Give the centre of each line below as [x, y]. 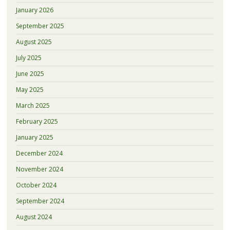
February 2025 [37, 121]
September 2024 [40, 201]
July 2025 [28, 57]
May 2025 [30, 89]
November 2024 [39, 169]
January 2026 [34, 10]
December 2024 [39, 153]
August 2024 [34, 217]
